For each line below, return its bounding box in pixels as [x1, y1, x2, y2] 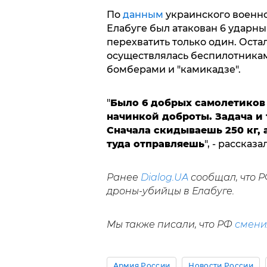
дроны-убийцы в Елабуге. [106, 185, 234, 197]
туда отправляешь [106, 138, 204, 150]
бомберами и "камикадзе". [106, 63, 241, 75]
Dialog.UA [140, 171, 188, 183]
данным [122, 8, 163, 20]
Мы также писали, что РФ [106, 218, 235, 230]
